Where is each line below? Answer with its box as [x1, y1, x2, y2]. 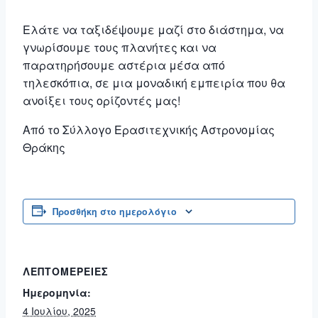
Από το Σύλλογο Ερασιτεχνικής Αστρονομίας [23, 121, 275, 138]
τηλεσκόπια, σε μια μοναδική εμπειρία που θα [23, 75, 285, 91]
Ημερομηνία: [23, 285, 91, 300]
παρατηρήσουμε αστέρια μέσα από [23, 57, 225, 73]
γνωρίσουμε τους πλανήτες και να [23, 39, 216, 55]
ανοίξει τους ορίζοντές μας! [23, 92, 180, 109]
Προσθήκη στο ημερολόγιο [53, 205, 177, 218]
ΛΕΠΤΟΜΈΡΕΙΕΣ [23, 264, 109, 278]
